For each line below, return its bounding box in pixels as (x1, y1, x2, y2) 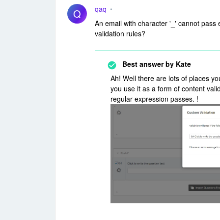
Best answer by (122, 59, 174, 69)
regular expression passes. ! (110, 94, 198, 104)
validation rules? (95, 28, 145, 38)
